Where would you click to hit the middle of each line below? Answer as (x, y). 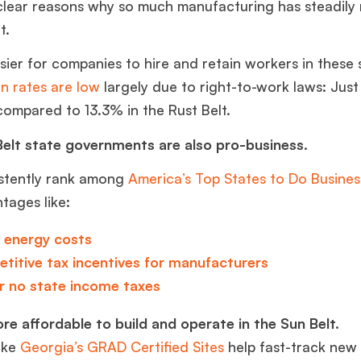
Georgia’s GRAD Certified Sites (122, 346)
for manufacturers (206, 262)
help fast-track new (290, 346)
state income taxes (95, 286)
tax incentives (93, 262)
